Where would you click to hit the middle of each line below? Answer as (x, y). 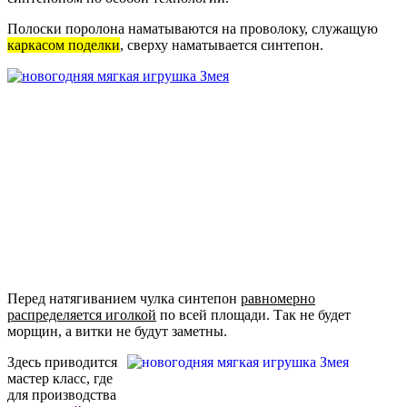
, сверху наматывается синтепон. (222, 45)
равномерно (278, 299)
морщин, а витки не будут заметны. (117, 332)
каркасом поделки (64, 45)
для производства (62, 395)
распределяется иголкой (82, 315)
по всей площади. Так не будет (253, 315)
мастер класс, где (60, 379)
